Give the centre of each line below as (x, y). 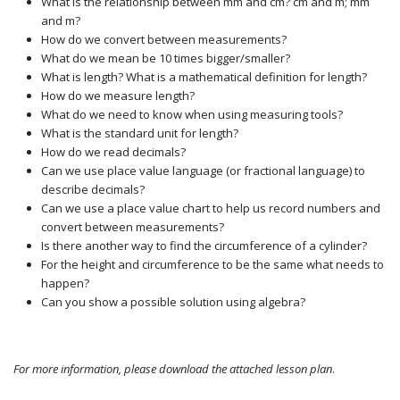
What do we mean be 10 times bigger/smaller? (165, 58)
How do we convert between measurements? (163, 39)
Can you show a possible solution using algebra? (173, 302)
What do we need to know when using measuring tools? (192, 114)
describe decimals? (92, 189)
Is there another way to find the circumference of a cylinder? (204, 246)
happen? (65, 283)
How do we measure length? (117, 96)
